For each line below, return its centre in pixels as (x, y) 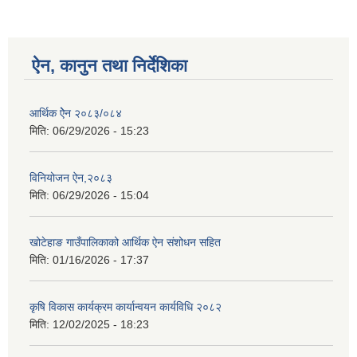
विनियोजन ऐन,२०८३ (71, 178)
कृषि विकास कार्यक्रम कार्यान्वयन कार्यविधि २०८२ (126, 307)
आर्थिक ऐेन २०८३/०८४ (76, 114)
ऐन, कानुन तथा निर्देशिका (110, 66)
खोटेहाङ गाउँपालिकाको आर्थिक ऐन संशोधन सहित (125, 243)
